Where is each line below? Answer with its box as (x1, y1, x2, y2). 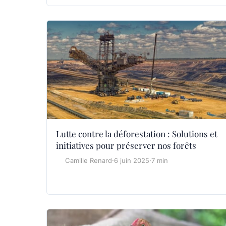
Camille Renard (65, 156, 112, 165)
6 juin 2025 (114, 156, 149, 165)
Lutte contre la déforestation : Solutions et (56, 128, 217, 140)
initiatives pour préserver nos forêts (56, 140, 196, 151)
